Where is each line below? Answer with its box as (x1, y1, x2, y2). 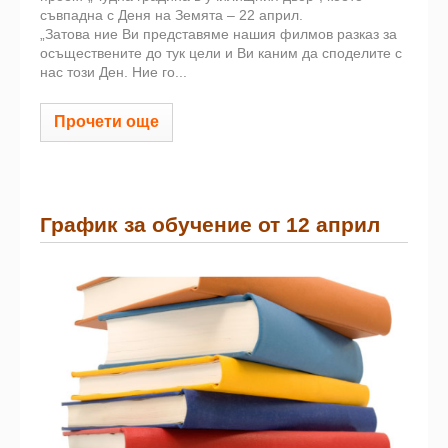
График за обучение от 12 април (40, 212, 380, 236)
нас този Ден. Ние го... (40, 64, 187, 81)
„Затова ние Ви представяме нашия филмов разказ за (40, 26, 397, 43)
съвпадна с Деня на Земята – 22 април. (40, 7, 303, 24)
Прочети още (54, 113, 159, 131)
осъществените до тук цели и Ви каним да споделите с (40, 45, 402, 62)
